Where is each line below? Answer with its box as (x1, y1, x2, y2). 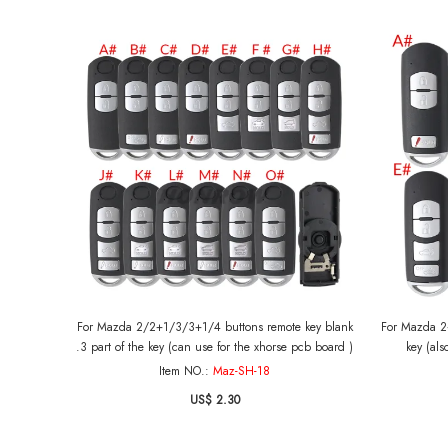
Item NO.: (159, 362, 213, 380)
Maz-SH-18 (213, 362, 270, 380)
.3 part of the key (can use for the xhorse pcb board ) (254, 338, 353, 356)
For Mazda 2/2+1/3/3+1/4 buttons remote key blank (76, 318, 353, 336)
